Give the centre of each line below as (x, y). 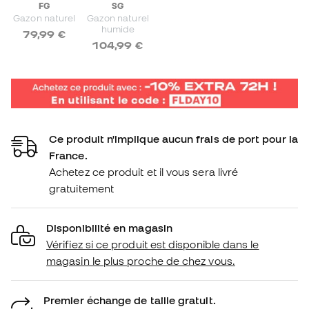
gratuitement (82, 189)
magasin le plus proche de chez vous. (141, 261)
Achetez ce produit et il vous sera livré (144, 172)
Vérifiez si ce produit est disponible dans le (153, 245)
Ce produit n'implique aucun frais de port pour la (173, 139)
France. (68, 156)
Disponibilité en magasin (109, 228)
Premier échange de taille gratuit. (130, 300)
